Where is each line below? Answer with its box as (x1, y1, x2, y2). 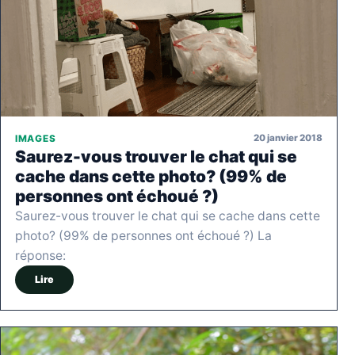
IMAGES (15, 132, 56, 144)
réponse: (15, 247, 66, 263)
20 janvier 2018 (254, 132, 323, 144)
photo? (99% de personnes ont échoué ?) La (15, 227, 272, 243)
